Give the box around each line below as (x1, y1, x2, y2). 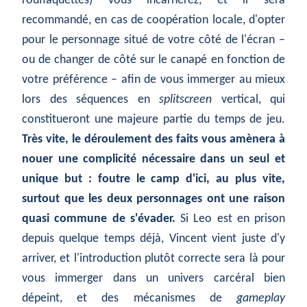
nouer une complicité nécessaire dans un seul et (22, 153, 285, 167)
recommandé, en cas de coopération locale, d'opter (22, 14, 285, 27)
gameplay (236, 292, 285, 306)
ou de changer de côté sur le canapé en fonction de (22, 53, 285, 67)
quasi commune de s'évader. (22, 212, 175, 226)
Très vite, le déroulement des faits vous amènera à (22, 133, 285, 147)
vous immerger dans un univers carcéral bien (22, 272, 285, 286)
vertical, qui (212, 93, 285, 107)
